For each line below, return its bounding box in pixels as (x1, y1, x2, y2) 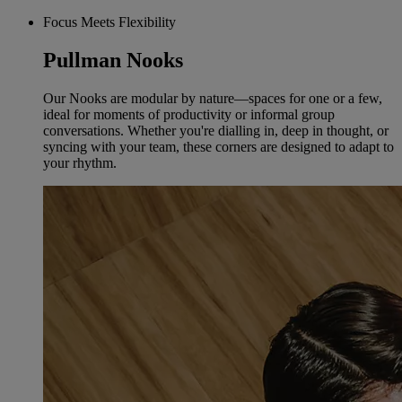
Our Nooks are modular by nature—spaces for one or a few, (43, 91, 382, 106)
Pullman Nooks (43, 48, 183, 73)
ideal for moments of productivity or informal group (43, 107, 335, 122)
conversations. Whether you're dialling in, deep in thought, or (43, 123, 389, 138)
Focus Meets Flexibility (43, 14, 176, 31)
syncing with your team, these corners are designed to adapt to (43, 139, 394, 154)
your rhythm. (43, 155, 117, 170)
